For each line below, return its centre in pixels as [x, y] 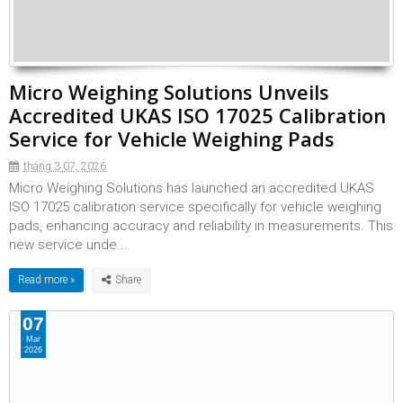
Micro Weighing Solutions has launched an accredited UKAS [192, 188]
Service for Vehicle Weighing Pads [172, 139]
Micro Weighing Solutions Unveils [169, 92]
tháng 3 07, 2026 [65, 166]
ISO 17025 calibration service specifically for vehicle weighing [195, 207]
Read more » [46, 280]
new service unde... [68, 245]
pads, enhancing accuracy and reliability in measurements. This [201, 226]
